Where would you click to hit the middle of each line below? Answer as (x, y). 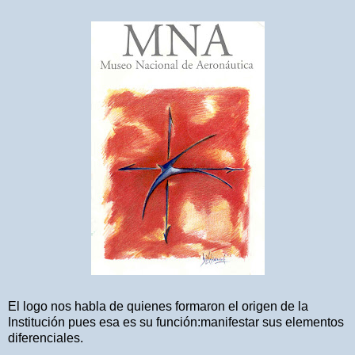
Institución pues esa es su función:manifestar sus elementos (176, 322)
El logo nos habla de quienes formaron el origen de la (158, 306)
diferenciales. (46, 338)
